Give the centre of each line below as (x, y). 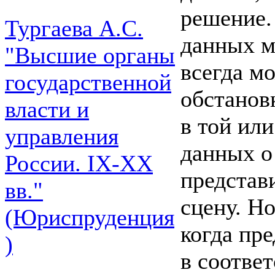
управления (62, 136)
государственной (88, 82)
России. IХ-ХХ (79, 163)
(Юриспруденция (90, 217)
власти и (47, 109)
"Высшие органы (90, 55)
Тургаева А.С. (74, 28)
